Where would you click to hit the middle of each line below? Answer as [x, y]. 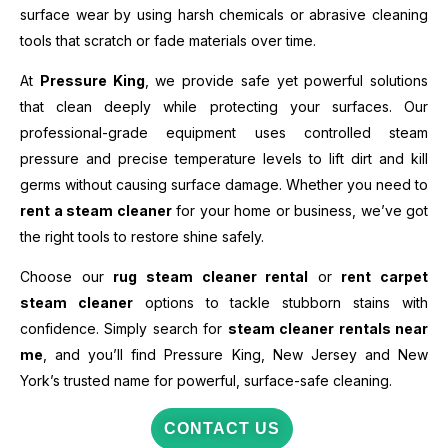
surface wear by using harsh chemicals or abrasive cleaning [224, 15]
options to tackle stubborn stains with [280, 303]
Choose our [67, 277]
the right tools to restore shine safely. [142, 237]
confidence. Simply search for [124, 329]
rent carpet [384, 277]
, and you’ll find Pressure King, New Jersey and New [235, 355]
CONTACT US [221, 429]
